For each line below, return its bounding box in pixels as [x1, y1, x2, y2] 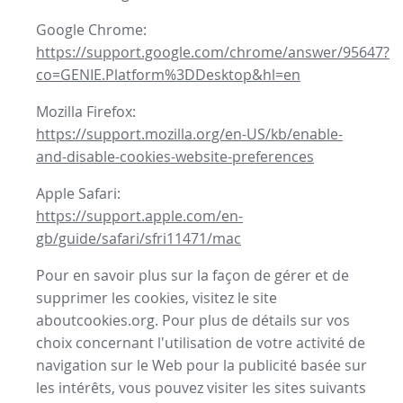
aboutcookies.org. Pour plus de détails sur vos [36, 310, 350, 331]
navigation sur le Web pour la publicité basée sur [36, 355, 367, 376]
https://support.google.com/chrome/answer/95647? [36, 42, 390, 63]
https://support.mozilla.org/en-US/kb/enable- [36, 124, 343, 145]
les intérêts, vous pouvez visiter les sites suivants [36, 378, 366, 399]
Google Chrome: [36, 20, 147, 40]
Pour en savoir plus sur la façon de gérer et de [36, 265, 349, 286]
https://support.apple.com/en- [36, 206, 243, 227]
